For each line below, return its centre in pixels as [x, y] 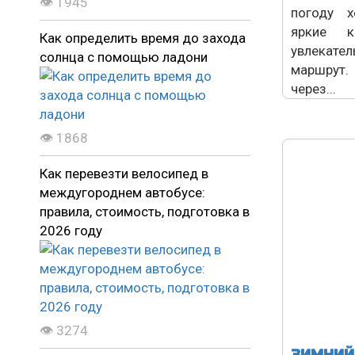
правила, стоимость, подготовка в [145, 212]
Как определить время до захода [143, 38]
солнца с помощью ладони [124, 57]
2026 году [71, 231]
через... [313, 89]
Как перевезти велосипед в [124, 174]
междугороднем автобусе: [122, 193]
